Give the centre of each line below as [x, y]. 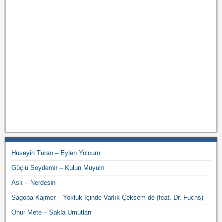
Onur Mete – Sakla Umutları [52, 212]
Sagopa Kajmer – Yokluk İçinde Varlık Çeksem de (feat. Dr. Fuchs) [107, 197]
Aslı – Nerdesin [33, 183]
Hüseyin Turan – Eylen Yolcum [56, 153]
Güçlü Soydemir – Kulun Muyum [58, 168]
